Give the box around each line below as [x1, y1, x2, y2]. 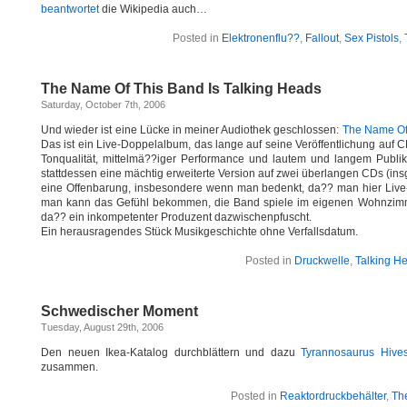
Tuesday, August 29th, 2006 [41, 322, 164, 333]
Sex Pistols [344, 32, 399, 45]
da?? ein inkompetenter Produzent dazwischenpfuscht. [41, 211, 312, 223]
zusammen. [41, 361, 98, 373]
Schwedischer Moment [41, 303, 198, 319]
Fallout [305, 32, 339, 45]
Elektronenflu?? [222, 32, 300, 45]
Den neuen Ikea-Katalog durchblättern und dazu [41, 346, 302, 359]
